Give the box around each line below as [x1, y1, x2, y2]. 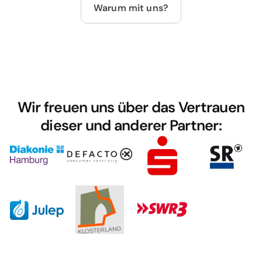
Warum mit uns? [93, 1, 169, 14]
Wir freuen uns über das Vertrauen [17, 98, 245, 118]
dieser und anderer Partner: [40, 116, 222, 136]
